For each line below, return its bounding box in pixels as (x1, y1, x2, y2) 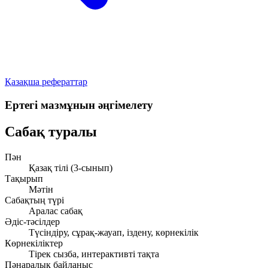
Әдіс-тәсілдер (5, 216, 60, 227)
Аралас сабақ (29, 205, 83, 216)
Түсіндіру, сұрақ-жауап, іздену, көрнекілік (29, 227, 199, 237)
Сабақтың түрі (5, 194, 64, 205)
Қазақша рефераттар (5, 77, 87, 87)
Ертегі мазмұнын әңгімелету (5, 98, 153, 111)
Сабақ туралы (5, 123, 97, 139)
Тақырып (5, 173, 43, 184)
